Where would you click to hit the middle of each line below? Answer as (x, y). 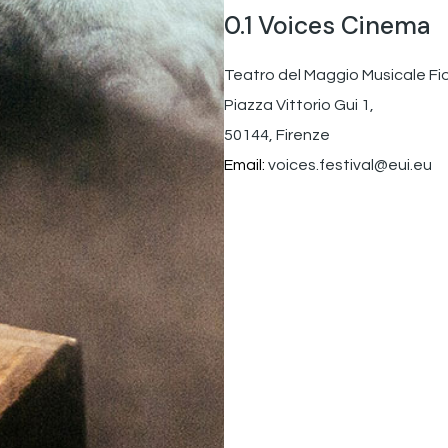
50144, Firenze (277, 135)
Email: (246, 165)
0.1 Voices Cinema (327, 25)
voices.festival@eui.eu (350, 165)
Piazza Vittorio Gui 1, (299, 105)
